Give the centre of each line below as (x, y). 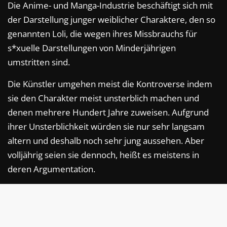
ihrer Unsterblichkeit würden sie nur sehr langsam (106, 127)
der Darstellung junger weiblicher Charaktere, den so (111, 20)
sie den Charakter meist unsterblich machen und (103, 98)
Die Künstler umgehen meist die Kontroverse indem (110, 84)
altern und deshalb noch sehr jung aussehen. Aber (106, 141)
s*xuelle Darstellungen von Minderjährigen (92, 48)
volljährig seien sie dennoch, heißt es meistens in (103, 155)
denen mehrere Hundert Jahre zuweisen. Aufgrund (108, 112)
